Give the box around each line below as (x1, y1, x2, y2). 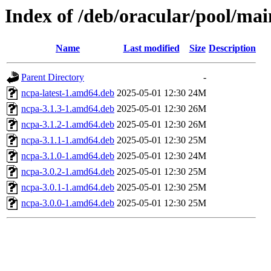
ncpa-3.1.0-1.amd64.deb (21, 151, 114, 162)
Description (209, 43, 256, 54)
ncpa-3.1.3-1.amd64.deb (21, 103, 114, 114)
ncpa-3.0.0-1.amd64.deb (21, 198, 114, 209)
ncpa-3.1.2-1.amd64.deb (21, 119, 114, 130)
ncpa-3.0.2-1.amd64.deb (21, 166, 114, 177)
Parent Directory (21, 72, 84, 83)
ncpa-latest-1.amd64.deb (21, 88, 114, 99)
